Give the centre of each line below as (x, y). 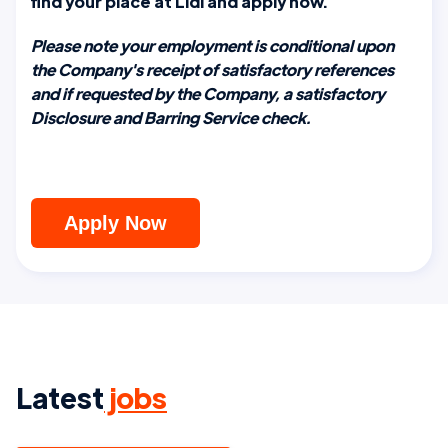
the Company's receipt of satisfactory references (212, 69)
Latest (60, 396)
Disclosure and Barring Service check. (170, 117)
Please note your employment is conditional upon (212, 45)
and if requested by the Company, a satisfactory (208, 93)
